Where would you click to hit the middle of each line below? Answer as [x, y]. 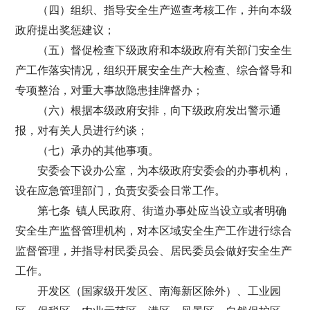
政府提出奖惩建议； [65, 30]
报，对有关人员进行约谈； [82, 130]
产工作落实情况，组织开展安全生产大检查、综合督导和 [154, 70]
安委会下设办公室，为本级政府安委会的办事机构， [165, 171]
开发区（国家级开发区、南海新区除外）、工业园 [159, 291]
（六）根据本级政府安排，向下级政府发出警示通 [159, 110]
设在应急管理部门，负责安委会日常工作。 [121, 191]
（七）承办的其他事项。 [99, 151]
